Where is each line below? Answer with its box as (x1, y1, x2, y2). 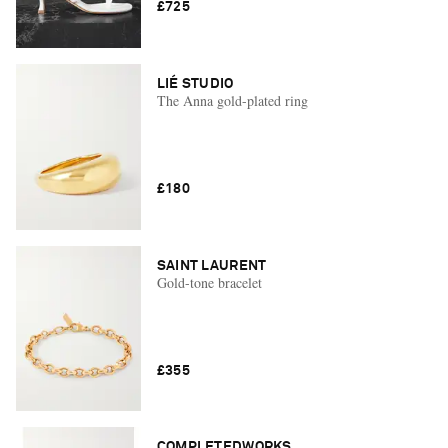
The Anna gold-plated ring (156, 90, 308, 110)
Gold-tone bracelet (156, 272, 262, 292)
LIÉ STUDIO (156, 76, 234, 91)
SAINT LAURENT (156, 258, 267, 273)
